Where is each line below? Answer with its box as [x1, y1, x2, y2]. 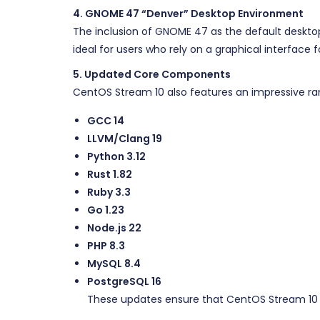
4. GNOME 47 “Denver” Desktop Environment [73, 6, 304, 21]
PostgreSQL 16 [87, 274, 161, 289]
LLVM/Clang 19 [87, 131, 162, 146]
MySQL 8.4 [87, 256, 141, 271]
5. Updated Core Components [73, 67, 231, 81]
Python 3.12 [87, 149, 146, 164]
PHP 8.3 [87, 239, 125, 253]
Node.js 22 [87, 221, 141, 235]
